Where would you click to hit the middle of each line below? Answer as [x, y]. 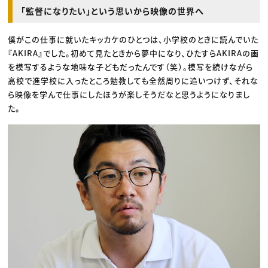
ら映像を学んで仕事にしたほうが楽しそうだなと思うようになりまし [129, 94]
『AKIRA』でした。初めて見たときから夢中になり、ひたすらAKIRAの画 [134, 53]
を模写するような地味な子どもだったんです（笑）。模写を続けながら [131, 66]
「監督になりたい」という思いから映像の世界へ [113, 10]
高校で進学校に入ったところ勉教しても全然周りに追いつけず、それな [133, 80]
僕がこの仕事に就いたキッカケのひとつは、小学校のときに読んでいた [133, 39]
